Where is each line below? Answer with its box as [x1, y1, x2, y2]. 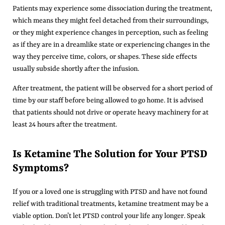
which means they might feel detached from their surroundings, [13, 17, 209, 25]
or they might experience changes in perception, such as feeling [13, 29, 208, 37]
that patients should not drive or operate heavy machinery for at [13, 108, 208, 117]
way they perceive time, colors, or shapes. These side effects [13, 53, 197, 61]
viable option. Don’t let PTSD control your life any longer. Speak [13, 212, 205, 220]
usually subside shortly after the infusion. [13, 65, 139, 73]
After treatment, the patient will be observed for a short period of [13, 84, 212, 92]
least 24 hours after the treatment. [13, 120, 117, 129]
